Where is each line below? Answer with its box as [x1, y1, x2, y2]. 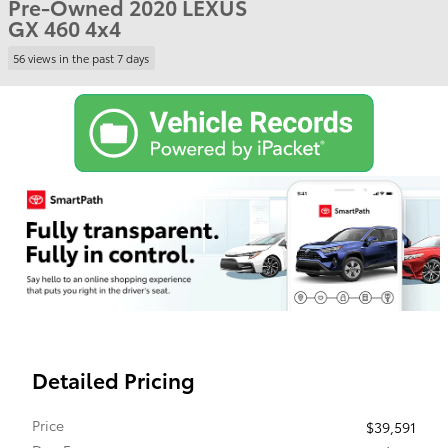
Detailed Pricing [32, 364, 195, 394]
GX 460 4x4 [8, 13, 121, 42]
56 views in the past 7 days [13, 49, 150, 66]
